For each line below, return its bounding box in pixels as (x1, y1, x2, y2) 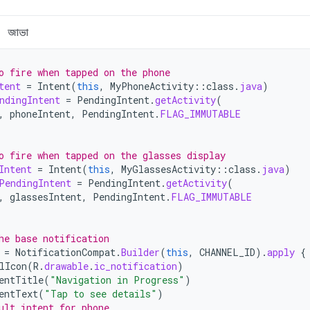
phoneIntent (10, 107, 71, 120)
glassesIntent (10, 190, 82, 203)
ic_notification (94, 259, 177, 273)
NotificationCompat (15, 246, 116, 259)
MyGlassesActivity (121, 163, 216, 176)
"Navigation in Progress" (50, 273, 185, 286)
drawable (44, 259, 89, 273)
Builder (121, 246, 160, 259)
